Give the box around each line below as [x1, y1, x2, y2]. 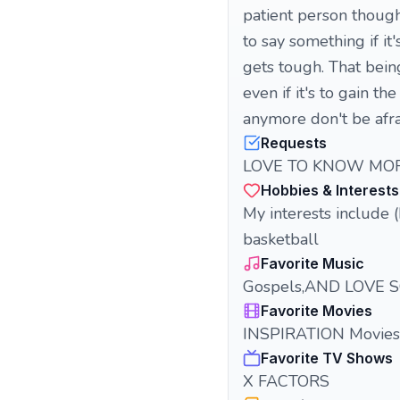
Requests [261, 134, 327, 152]
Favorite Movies [261, 302, 372, 320]
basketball [243, 229, 319, 250]
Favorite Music [261, 254, 364, 272]
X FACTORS [243, 371, 329, 392]
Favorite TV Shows [261, 349, 393, 367]
